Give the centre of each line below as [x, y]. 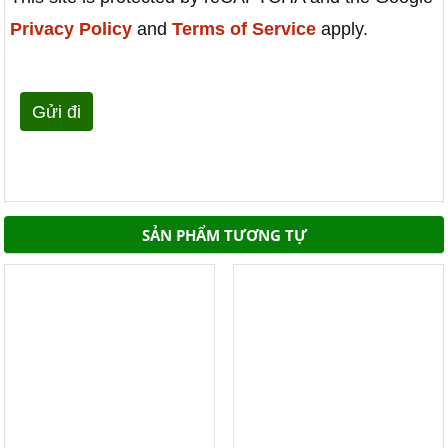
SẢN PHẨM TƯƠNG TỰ [224, 234]
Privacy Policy [71, 29]
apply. [342, 29]
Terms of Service [244, 29]
